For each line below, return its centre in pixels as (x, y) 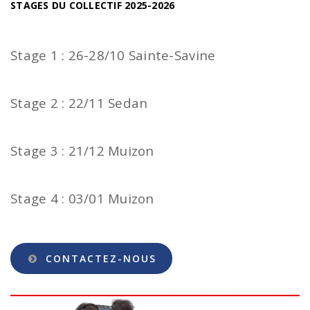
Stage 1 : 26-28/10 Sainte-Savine (113, 55)
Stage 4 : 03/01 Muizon (82, 198)
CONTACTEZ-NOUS (99, 258)
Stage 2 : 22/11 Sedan (79, 103)
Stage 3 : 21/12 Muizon (82, 151)
